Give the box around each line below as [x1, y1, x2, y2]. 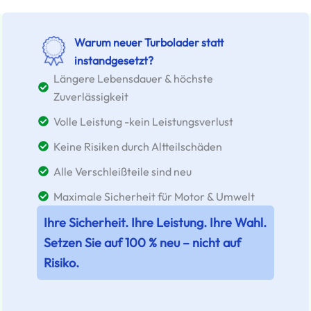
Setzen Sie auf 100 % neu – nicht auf [44, 234, 242, 251]
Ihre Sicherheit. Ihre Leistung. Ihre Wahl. [44, 214, 267, 230]
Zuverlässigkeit [53, 89, 129, 103]
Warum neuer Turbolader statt [74, 35, 224, 49]
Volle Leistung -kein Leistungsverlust [53, 114, 234, 128]
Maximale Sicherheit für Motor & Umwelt [53, 189, 255, 203]
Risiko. [44, 254, 80, 271]
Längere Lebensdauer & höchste [53, 71, 214, 85]
